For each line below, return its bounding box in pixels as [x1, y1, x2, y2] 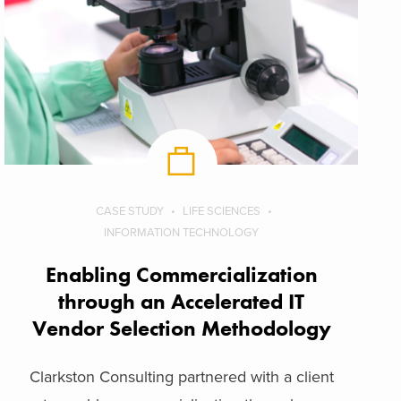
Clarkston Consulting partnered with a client [29, 366, 334, 387]
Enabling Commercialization [45, 260, 318, 288]
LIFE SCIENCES [182, 203, 260, 218]
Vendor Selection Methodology [31, 313, 331, 342]
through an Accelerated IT [58, 286, 305, 315]
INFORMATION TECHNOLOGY [104, 225, 260, 240]
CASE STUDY [95, 203, 164, 218]
